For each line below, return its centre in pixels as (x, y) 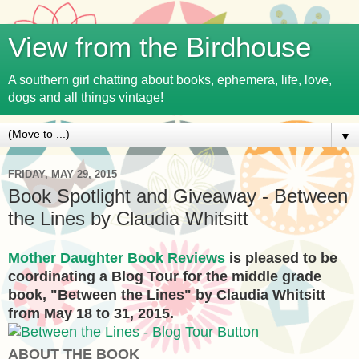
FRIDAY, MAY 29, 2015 (63, 174)
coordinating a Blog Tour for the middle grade (165, 276)
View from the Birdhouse (159, 47)
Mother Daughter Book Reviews (117, 258)
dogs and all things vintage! (86, 97)
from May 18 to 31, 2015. (91, 313)
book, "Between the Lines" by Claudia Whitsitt (167, 294)
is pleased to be (281, 258)
